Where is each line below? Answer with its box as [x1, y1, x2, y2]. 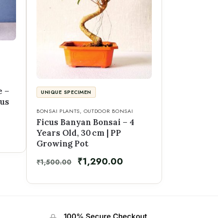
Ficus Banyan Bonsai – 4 [36, 116, 135, 127]
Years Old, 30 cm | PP [36, 127, 122, 138]
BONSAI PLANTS [36, 107, 80, 115]
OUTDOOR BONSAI [83, 107, 133, 115]
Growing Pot [36, 138, 89, 149]
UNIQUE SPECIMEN [41, 88, 91, 96]
